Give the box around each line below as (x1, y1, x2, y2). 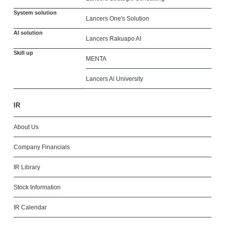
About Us (13, 124, 39, 131)
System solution (13, 10, 57, 16)
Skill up (13, 50, 33, 56)
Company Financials (13, 144, 70, 151)
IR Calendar (13, 204, 47, 211)
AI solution (13, 30, 43, 36)
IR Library (13, 164, 40, 171)
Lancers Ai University (85, 75, 143, 82)
